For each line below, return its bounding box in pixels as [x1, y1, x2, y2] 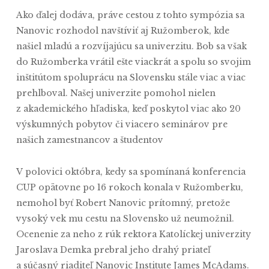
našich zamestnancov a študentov [16, 134, 245, 145]
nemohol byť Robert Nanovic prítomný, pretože [16, 198, 230, 208]
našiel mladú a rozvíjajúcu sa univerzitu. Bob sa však [16, 41, 247, 52]
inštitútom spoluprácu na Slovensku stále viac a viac [16, 72, 246, 83]
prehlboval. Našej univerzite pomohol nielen [16, 88, 216, 98]
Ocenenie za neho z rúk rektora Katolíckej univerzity [16, 229, 251, 240]
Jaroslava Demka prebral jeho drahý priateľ [16, 244, 211, 255]
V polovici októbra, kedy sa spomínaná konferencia [16, 166, 246, 177]
